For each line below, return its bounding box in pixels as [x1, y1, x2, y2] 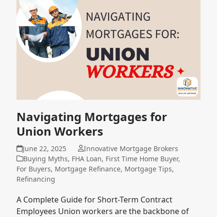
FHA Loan [72, 154, 102, 163]
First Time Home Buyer [106, 154, 179, 163]
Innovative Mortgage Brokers [83, 143, 178, 153]
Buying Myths [23, 154, 68, 163]
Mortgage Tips [124, 164, 172, 173]
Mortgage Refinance [55, 164, 121, 173]
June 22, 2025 [22, 143, 66, 153]
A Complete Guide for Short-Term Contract [16, 194, 173, 205]
